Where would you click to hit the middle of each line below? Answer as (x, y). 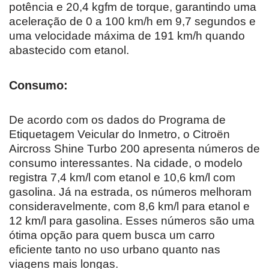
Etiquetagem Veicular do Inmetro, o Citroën (119, 134)
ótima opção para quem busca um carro (112, 235)
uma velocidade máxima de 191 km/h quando (127, 35)
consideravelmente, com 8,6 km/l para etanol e (129, 206)
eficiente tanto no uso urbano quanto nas (115, 249)
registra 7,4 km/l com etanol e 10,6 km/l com (122, 177)
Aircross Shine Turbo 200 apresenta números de (134, 148)
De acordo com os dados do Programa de (117, 119)
